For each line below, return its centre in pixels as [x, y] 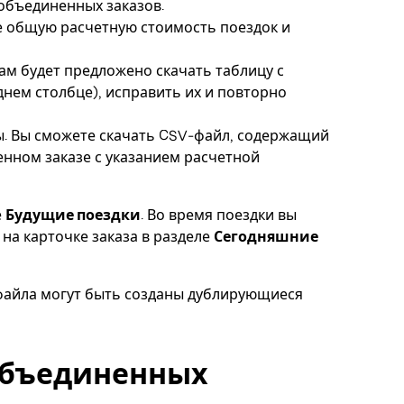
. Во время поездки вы [219, 215]
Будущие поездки [73, 215]
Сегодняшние [266, 236]
